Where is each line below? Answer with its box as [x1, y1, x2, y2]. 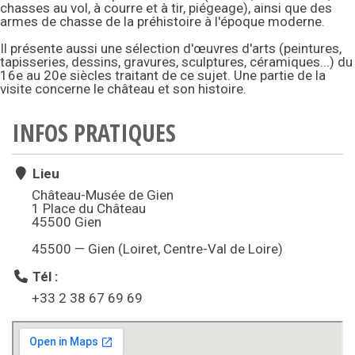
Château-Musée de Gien [32, 187, 174, 204]
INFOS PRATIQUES [12, 116, 176, 150]
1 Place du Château [32, 200, 146, 217]
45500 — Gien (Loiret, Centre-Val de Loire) [32, 241, 283, 258]
